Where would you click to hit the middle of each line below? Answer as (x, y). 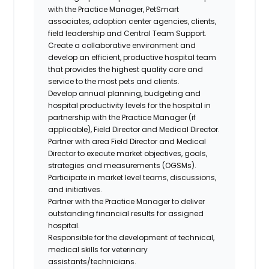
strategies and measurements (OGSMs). (122, 165)
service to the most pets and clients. (114, 81)
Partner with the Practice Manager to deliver (127, 201)
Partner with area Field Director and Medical (127, 141)
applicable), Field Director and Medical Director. (134, 129)
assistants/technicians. (92, 261)
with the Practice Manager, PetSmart (114, 9)
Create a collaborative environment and (122, 45)
